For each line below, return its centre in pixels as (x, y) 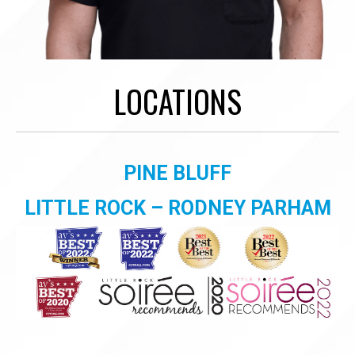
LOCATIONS (177, 101)
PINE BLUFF (177, 173)
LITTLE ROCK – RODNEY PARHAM (177, 208)
